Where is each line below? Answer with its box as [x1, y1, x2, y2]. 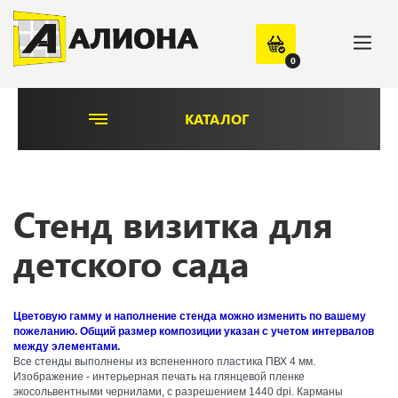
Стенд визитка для [13, 200, 333, 247]
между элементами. [13, 340, 120, 353]
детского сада [13, 239, 250, 286]
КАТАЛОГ [185, 109, 249, 128]
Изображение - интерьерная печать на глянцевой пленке [13, 370, 305, 383]
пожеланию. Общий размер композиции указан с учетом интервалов [13, 325, 374, 338]
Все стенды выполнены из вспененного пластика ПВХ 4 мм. [13, 355, 315, 368]
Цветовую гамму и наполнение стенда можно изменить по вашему [13, 310, 366, 322]
